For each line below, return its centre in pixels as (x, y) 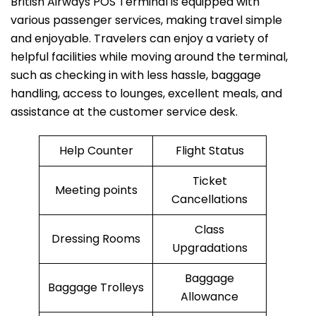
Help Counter (96, 151)
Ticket (209, 181)
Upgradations (209, 248)
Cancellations (209, 200)
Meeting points (96, 190)
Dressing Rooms (96, 239)
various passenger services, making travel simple (146, 20)
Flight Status (209, 151)
